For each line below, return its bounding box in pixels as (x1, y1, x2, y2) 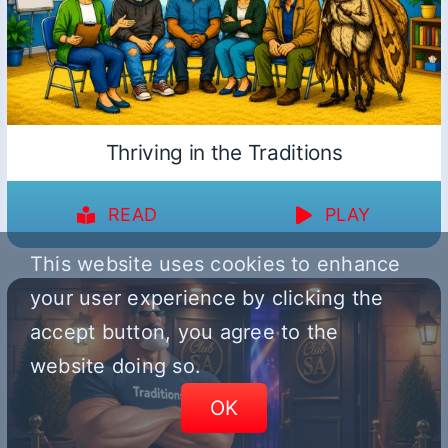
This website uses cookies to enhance (30, 252, 401, 276)
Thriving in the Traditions (105, 140, 343, 166)
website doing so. (30, 354, 202, 378)
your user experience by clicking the (30, 286, 384, 310)
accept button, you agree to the (30, 320, 339, 344)
